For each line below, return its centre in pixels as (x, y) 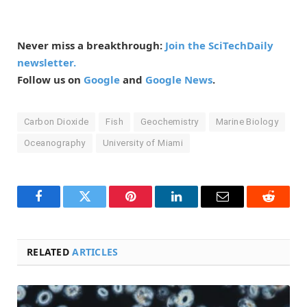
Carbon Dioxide (57, 122)
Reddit (284, 207)
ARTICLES (95, 252)
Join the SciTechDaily (219, 46)
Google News (179, 80)
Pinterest (151, 207)
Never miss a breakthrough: (91, 46)
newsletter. (47, 63)
